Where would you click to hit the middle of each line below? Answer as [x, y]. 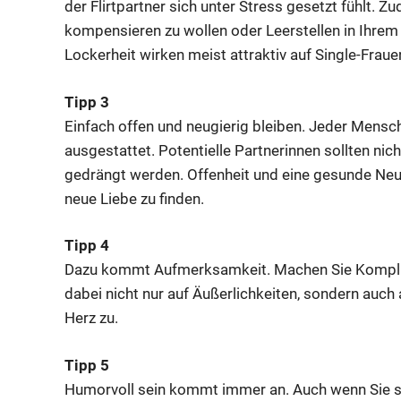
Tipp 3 [87, 102]
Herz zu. [91, 318]
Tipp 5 [87, 365]
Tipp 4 [87, 246]
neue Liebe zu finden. [134, 198]
